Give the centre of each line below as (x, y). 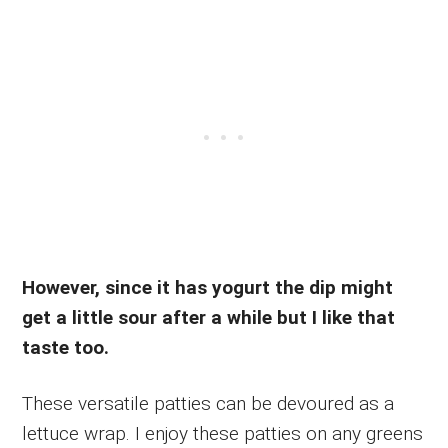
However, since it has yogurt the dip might (208, 287)
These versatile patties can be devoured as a (208, 403)
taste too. (66, 347)
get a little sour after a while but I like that (209, 317)
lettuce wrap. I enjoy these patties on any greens (223, 433)
